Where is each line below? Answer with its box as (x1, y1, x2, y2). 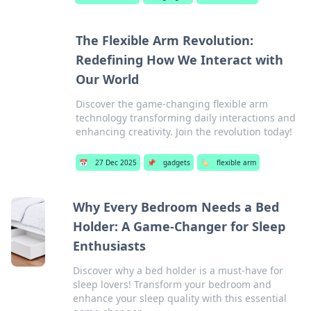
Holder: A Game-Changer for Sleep (72, 218, 285, 235)
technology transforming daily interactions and (76, 111, 296, 124)
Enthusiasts (72, 237, 146, 254)
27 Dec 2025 (95, 158, 137, 167)
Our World (76, 71, 139, 87)
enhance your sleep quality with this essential (72, 292, 287, 305)
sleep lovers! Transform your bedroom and (72, 278, 271, 291)
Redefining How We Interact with (76, 51, 283, 68)
